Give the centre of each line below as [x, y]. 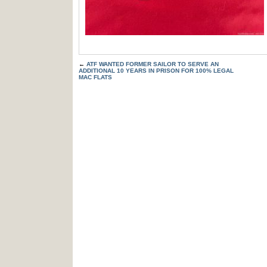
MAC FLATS [95, 77]
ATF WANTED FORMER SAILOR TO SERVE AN [153, 64]
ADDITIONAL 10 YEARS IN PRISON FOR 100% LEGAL [156, 71]
